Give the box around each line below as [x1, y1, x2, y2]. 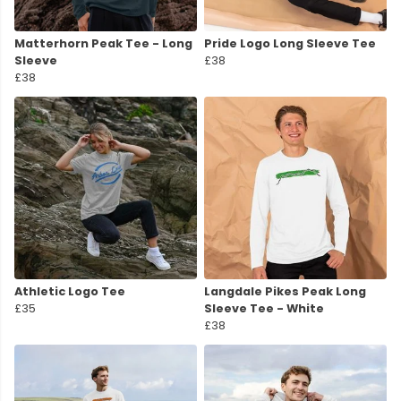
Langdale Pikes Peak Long [204, 284, 366, 300]
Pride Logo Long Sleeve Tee [204, 36, 376, 52]
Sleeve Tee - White [204, 301, 324, 317]
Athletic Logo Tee [14, 284, 125, 300]
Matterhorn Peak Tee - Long [14, 36, 192, 52]
